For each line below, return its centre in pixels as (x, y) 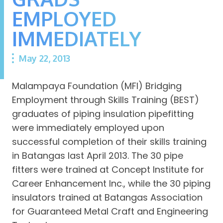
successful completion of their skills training (109, 141)
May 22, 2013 (45, 58)
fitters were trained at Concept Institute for (108, 169)
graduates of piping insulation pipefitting (103, 113)
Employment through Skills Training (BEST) (106, 100)
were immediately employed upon (88, 127)
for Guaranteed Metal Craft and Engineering (110, 211)
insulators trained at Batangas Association (107, 197)
